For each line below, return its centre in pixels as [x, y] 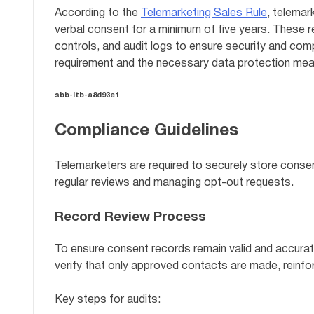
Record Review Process [130, 218]
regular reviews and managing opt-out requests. [174, 183]
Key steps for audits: [108, 300]
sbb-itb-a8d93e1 [87, 96]
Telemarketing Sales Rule [204, 14]
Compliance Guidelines [146, 131]
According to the [98, 14]
